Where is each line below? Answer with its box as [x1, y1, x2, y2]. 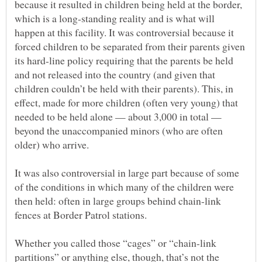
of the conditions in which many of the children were [15, 179, 234, 194]
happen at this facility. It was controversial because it [15, 25, 234, 39]
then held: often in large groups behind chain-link [15, 193, 221, 208]
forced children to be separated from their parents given [15, 39, 245, 53]
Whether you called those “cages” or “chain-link [15, 235, 216, 250]
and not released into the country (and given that [15, 67, 215, 81]
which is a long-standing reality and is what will [15, 11, 215, 25]
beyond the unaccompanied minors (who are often [15, 123, 223, 137]
